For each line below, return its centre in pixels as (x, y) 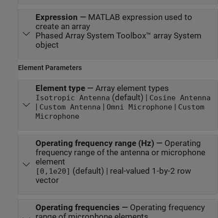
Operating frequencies (77, 207)
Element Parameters (50, 67)
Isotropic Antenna (73, 98)
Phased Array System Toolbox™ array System (118, 36)
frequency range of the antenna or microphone (120, 152)
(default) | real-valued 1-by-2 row (131, 171)
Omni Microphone (139, 107)
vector (47, 180)
